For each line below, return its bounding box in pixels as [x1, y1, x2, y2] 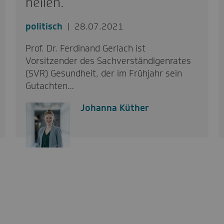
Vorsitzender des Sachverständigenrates [25, 54, 191, 67]
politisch [25, 20, 62, 32]
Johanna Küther [80, 101, 149, 114]
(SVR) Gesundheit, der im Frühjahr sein [25, 67, 182, 79]
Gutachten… [25, 79, 74, 92]
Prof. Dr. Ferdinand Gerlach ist [25, 42, 145, 54]
